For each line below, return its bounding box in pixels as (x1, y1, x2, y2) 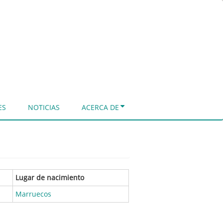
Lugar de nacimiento (15, 172, 84, 182)
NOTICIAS (28, 102, 60, 112)
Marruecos (15, 189, 51, 199)
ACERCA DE (82, 102, 119, 112)
